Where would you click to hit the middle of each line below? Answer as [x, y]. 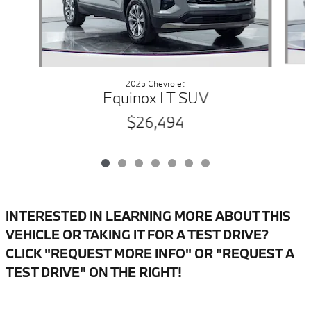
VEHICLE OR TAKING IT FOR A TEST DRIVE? [137, 235]
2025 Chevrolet [155, 84]
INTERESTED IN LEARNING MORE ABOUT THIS [148, 216]
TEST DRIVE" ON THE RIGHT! [94, 272]
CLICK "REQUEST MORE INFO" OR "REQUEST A [150, 254]
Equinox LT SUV [155, 98]
